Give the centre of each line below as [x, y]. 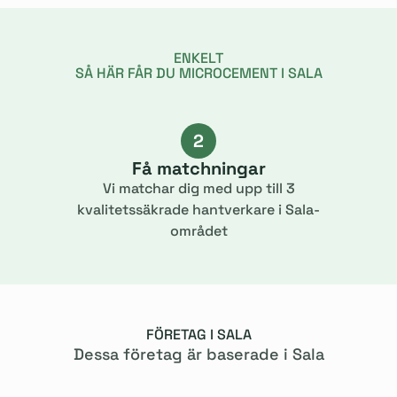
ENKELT [198, 58]
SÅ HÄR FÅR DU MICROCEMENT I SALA [198, 73]
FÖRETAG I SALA [198, 335]
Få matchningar [198, 168]
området [198, 231]
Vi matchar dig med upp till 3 [198, 188]
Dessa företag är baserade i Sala [198, 354]
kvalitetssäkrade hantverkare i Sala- [198, 210]
